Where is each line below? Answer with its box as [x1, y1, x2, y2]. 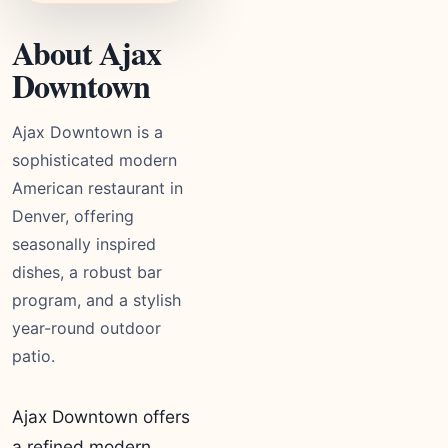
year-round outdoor [12, 318, 161, 338]
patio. [12, 346, 55, 366]
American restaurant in [12, 178, 183, 198]
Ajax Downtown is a [12, 122, 163, 142]
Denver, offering [12, 206, 134, 226]
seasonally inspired [12, 234, 156, 254]
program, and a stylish [12, 290, 181, 310]
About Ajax [12, 29, 162, 76]
